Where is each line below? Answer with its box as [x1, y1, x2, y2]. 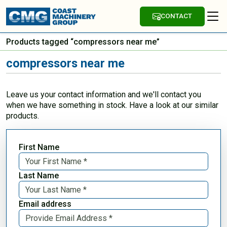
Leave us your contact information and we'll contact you [6, 89, 201, 99]
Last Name [19, 170, 59, 180]
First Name [19, 142, 59, 152]
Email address [19, 199, 71, 209]
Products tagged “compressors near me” [6, 36, 160, 47]
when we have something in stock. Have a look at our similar [6, 100, 218, 110]
